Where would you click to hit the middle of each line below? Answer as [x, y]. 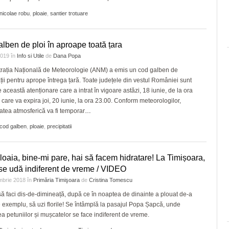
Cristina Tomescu [111, 180]
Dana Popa [67, 56]
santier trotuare [69, 13]
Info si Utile [30, 56]
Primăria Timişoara [56, 180]
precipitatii [59, 126]
